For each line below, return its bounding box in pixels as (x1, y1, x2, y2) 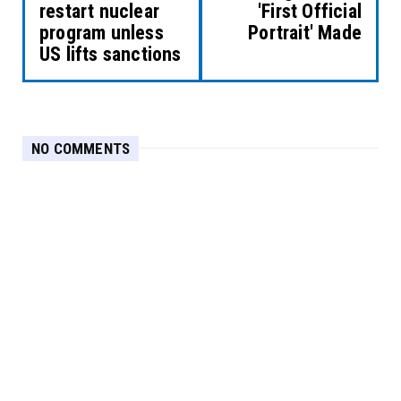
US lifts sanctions (39, 42, 182, 65)
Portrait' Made (248, 21, 362, 44)
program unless (39, 21, 164, 44)
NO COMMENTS (31, 139, 131, 158)
